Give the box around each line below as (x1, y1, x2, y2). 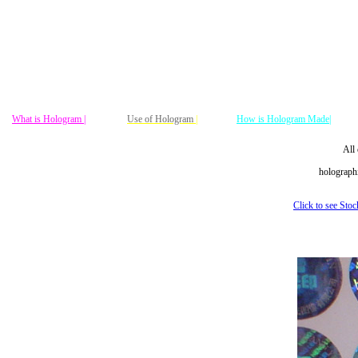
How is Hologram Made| (237, 113, 331, 125)
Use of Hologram (127, 113, 196, 125)
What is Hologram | (12, 113, 86, 125)
